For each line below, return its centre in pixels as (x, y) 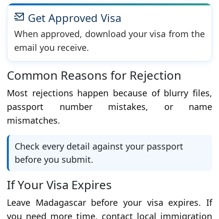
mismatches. (33, 120)
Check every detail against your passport (99, 146)
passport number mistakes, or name (109, 107)
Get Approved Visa (73, 18)
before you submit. (54, 160)
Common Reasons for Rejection (94, 75)
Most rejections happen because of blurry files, (109, 93)
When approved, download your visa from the (109, 34)
